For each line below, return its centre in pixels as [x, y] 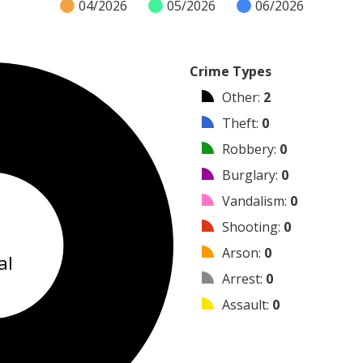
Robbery [248, 149]
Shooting [250, 227]
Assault [244, 305]
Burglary [249, 175]
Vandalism [253, 201]
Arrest [241, 279]
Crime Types [231, 72]
